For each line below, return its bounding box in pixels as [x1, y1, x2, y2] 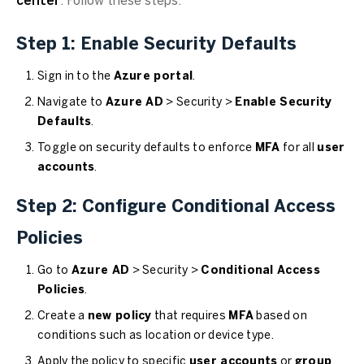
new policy [87, 311, 152, 322]
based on [253, 311, 307, 322]
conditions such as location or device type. [37, 331, 274, 341]
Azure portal [113, 71, 193, 82]
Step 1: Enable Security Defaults [16, 37, 297, 53]
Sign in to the [37, 71, 114, 82]
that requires [151, 311, 229, 322]
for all [279, 143, 318, 154]
